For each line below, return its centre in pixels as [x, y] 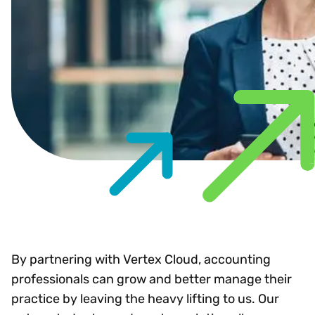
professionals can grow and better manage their [152, 279]
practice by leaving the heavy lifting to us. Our [145, 298]
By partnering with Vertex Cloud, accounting [141, 259]
